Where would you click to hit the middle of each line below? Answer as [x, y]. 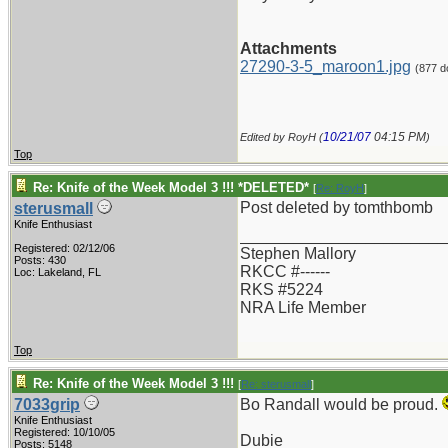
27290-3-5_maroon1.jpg [325, 66]
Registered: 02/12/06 [64, 248]
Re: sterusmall [276, 384]
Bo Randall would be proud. [341, 404]
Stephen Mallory [298, 253]
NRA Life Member [303, 307]
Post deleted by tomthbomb [336, 207]
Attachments [288, 48]
